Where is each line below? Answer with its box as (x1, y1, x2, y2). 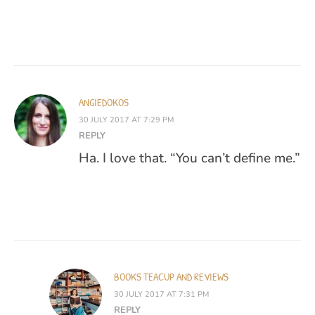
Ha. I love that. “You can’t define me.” (79, 149, 300, 168)
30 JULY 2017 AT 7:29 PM (79, 115, 174, 126)
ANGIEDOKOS (79, 95, 129, 110)
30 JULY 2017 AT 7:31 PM (114, 289, 209, 300)
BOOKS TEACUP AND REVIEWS (114, 269, 229, 285)
